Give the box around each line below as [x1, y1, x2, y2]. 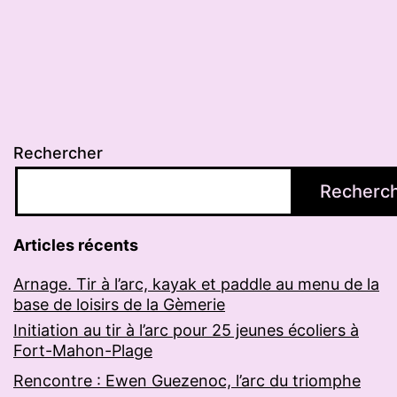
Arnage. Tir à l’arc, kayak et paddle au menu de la [13, 275, 379, 294]
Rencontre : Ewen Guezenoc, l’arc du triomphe [13, 371, 361, 391]
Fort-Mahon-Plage [13, 341, 152, 361]
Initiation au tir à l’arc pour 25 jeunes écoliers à [13, 321, 359, 340]
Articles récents [13, 236, 138, 255]
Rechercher [13, 144, 103, 163]
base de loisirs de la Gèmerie [13, 295, 225, 315]
